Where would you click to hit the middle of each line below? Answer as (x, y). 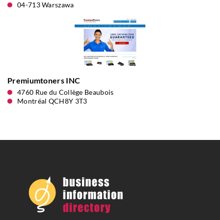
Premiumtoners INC (44, 80)
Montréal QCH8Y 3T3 (52, 101)
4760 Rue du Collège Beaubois (66, 92)
